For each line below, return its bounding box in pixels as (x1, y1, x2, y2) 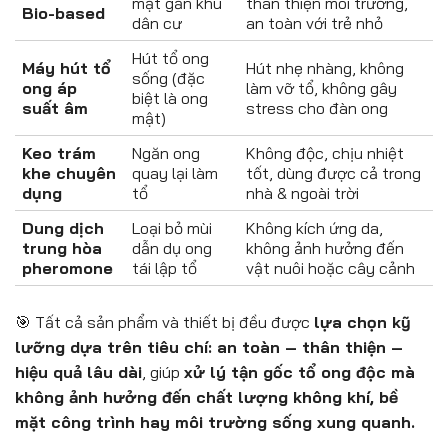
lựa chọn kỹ (314, 311, 411, 332)
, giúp (142, 361, 184, 382)
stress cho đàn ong (246, 97, 388, 118)
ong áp (22, 77, 77, 98)
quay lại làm (132, 162, 218, 183)
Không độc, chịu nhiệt (246, 142, 404, 163)
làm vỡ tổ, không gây (246, 77, 397, 98)
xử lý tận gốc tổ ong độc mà (184, 361, 415, 382)
